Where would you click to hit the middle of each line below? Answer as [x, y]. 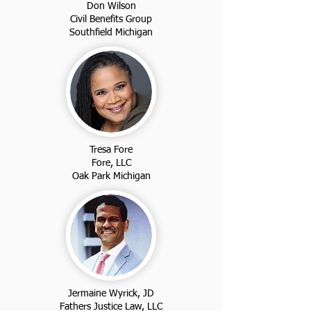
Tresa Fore [111, 150]
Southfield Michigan [111, 32]
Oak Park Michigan [111, 176]
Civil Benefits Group [111, 19]
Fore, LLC [111, 163]
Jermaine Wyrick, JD [111, 293]
